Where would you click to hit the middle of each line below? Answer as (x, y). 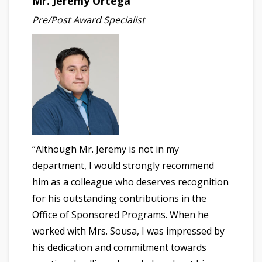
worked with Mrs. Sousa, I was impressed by (128, 231)
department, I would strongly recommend (123, 165)
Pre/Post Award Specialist (89, 20)
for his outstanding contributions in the (119, 198)
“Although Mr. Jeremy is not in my (106, 149)
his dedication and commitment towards (119, 247)
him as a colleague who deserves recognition (130, 182)
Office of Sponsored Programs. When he (120, 214)
